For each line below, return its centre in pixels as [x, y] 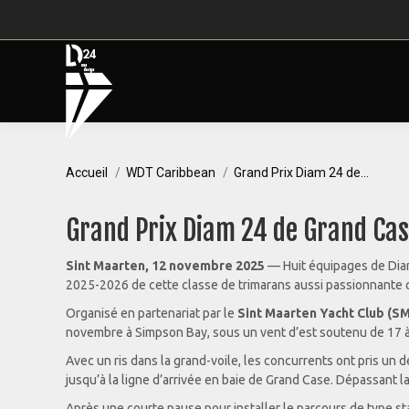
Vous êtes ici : [104, 162]
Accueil [87, 173]
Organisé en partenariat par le [152, 313]
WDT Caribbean [171, 173]
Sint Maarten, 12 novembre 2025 [165, 266]
